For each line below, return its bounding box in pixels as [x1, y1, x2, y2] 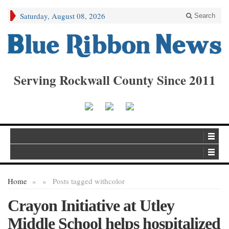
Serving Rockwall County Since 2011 [13, 70, 216, 89]
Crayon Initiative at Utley [8, 196, 174, 215]
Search [192, 12, 215, 19]
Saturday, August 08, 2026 [20, 11, 105, 21]
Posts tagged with [53, 176, 108, 187]
